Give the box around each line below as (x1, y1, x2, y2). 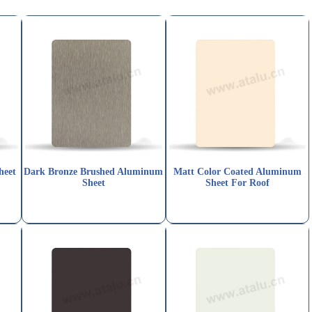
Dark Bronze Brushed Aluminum (24, 166, 164, 178)
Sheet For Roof (205, 178, 270, 189)
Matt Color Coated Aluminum (173, 166, 302, 178)
